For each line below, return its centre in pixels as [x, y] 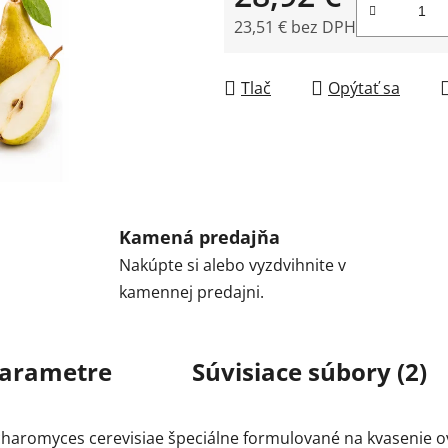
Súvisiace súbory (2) [309, 372]
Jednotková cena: [297, 57]
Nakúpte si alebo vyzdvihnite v [233, 265]
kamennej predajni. [192, 292]
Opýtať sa [364, 87]
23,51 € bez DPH [295, 26]
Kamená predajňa [200, 237]
